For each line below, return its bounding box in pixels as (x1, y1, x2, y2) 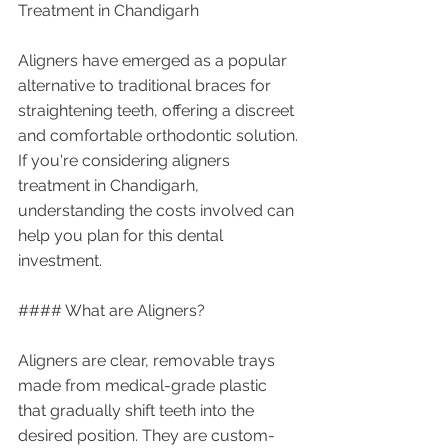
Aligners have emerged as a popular (18, 51, 291, 71)
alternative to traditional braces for (18, 76, 275, 96)
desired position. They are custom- (18, 426, 275, 446)
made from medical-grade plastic (18, 376, 271, 396)
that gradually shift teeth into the (18, 401, 258, 421)
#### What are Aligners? (18, 301, 205, 321)
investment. (18, 251, 102, 271)
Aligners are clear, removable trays (18, 351, 279, 371)
